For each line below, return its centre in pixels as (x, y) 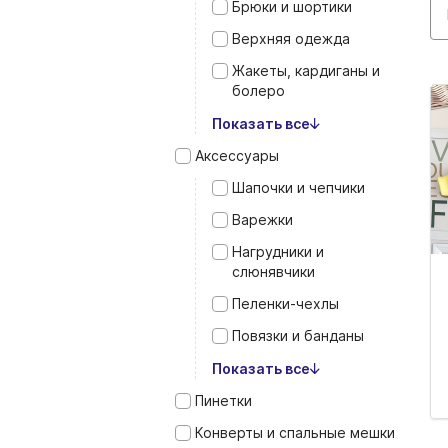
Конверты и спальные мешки (295, 432)
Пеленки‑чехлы (285, 303)
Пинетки (223, 400)
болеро (258, 90)
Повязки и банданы (298, 335)
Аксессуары (237, 155)
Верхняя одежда (291, 38)
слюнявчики (273, 271)
